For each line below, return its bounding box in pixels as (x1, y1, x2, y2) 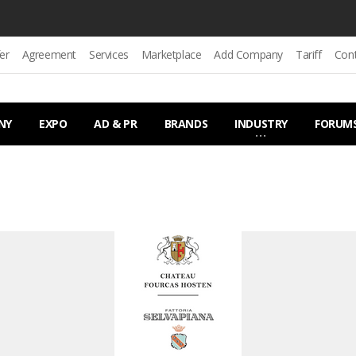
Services (89, 47, 129, 62)
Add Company (214, 47, 284, 62)
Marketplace (141, 47, 202, 62)
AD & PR (94, 116, 137, 131)
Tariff (296, 47, 322, 62)
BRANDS (164, 116, 208, 131)
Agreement (21, 47, 77, 62)
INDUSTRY (234, 116, 288, 131)
